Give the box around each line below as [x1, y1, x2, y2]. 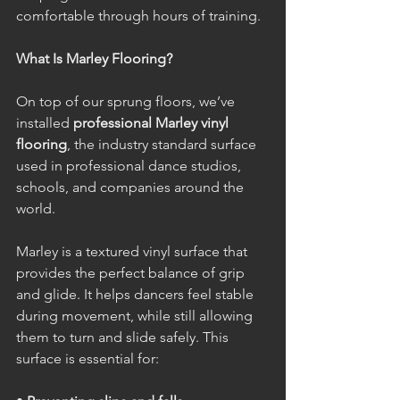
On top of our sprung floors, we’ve [16, 93, 238, 111]
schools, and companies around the [16, 179, 247, 196]
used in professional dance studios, [16, 157, 245, 175]
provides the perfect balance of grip [16, 264, 248, 282]
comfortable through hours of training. [16, 7, 261, 25]
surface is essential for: [16, 350, 159, 368]
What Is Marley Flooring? [16, 50, 172, 68]
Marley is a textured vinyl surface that [16, 243, 251, 261]
